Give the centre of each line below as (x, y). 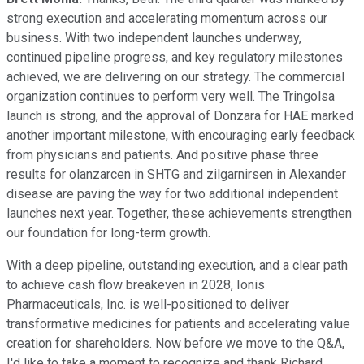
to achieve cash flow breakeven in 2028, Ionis (136, 284)
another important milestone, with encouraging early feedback (181, 135)
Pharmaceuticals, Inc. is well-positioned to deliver (148, 304)
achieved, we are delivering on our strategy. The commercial (175, 76)
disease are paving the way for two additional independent (172, 193)
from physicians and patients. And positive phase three (162, 154)
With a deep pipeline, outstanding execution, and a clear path (177, 265)
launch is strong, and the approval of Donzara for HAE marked (180, 115)
